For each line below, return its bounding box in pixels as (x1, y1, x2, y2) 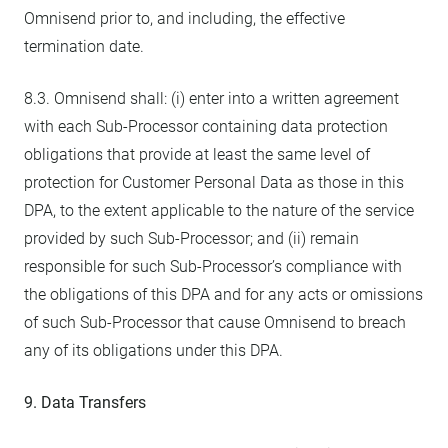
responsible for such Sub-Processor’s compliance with (24, 257, 402, 276)
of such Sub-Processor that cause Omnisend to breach (24, 313, 406, 332)
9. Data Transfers (24, 393, 146, 412)
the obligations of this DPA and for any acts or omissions (24, 285, 423, 304)
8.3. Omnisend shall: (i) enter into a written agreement (24, 89, 399, 108)
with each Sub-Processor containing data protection (24, 117, 388, 136)
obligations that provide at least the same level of (24, 145, 370, 164)
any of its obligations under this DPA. (24, 341, 283, 360)
